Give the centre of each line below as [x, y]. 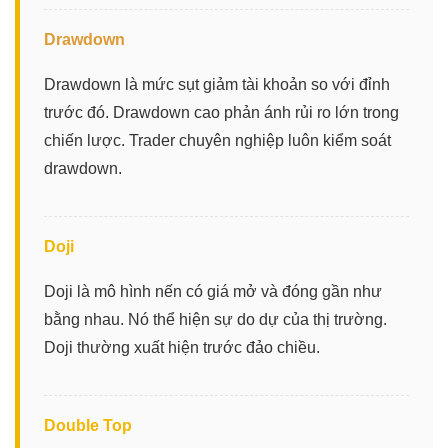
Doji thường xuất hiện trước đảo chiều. [182, 347]
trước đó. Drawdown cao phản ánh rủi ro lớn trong [221, 112]
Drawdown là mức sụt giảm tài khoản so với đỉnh [217, 84]
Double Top [88, 425]
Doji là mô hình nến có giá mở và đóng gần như [213, 291]
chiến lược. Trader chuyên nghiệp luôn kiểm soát [217, 140]
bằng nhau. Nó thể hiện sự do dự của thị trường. [215, 319]
